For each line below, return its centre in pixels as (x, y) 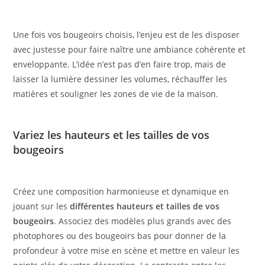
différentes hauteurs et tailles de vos (145, 206)
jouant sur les (42, 206)
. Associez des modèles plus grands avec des (143, 221)
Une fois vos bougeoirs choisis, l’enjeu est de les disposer (127, 35)
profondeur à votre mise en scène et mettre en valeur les (127, 251)
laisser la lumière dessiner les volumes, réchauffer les (120, 79)
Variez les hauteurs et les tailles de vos (112, 135)
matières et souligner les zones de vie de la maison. (116, 94)
